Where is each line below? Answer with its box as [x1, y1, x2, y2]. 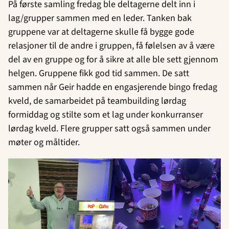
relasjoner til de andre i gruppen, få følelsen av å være [8, 39, 215, 52]
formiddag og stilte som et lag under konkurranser [8, 108, 203, 121]
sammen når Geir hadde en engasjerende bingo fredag [8, 81, 217, 94]
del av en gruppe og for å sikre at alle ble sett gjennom [8, 53, 218, 66]
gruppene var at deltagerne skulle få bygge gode [8, 26, 194, 38]
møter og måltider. [8, 136, 80, 149]
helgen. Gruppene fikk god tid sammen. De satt [8, 67, 189, 80]
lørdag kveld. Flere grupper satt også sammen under [8, 122, 211, 135]
